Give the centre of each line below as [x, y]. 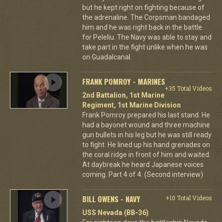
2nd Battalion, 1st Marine [123, 95]
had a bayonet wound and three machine [146, 125]
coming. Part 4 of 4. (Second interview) [142, 174]
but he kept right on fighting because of [143, 7]
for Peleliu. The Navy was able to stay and [147, 37]
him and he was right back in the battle [142, 27]
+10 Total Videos [189, 198]
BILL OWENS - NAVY [111, 199]
